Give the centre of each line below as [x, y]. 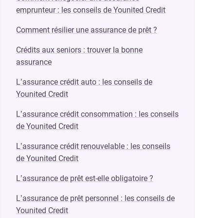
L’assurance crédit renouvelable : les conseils [93, 146]
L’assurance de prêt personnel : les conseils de [95, 198]
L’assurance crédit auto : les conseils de [84, 82]
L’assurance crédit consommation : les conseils [97, 114]
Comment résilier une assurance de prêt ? [87, 30]
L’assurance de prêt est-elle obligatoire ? [85, 178]
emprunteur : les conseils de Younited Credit [91, 10]
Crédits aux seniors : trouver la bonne [79, 50]
